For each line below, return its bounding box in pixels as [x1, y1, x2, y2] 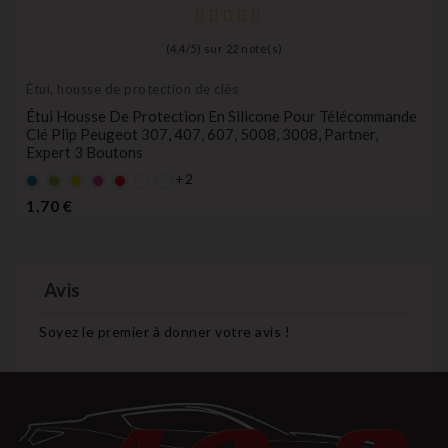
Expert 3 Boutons [26, 143, 143, 162]
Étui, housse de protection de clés [26, 81, 238, 98]
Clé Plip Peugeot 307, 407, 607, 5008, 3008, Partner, [26, 125, 378, 144]
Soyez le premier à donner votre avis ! [39, 322, 290, 340]
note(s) [238, 42, 283, 56]
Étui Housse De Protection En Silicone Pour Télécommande [26, 107, 417, 126]
